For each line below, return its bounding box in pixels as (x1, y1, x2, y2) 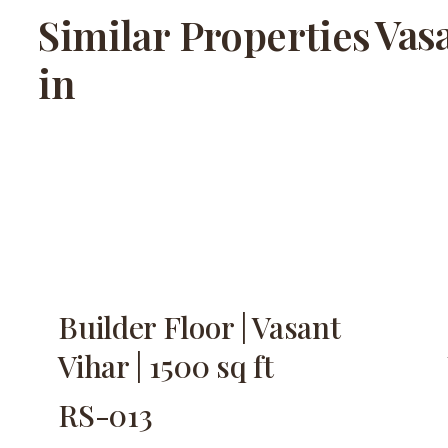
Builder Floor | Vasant (58, 307, 341, 348)
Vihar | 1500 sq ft (58, 346, 274, 387)
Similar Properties (38, 8, 371, 62)
